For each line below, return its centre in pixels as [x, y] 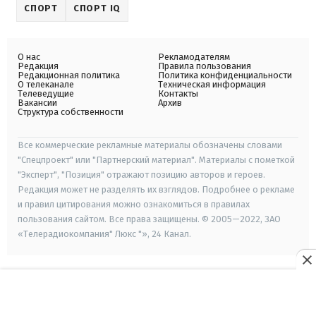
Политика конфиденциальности [225, 75]
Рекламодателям [194, 57]
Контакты [178, 94]
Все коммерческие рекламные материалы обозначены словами [150, 145]
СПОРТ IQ [97, 8]
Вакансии [37, 103]
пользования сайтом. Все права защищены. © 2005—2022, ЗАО [149, 219]
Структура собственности [71, 112]
